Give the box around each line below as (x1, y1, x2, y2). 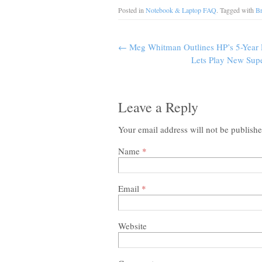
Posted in (118, 5, 146, 15)
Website (118, 220, 147, 232)
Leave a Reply (118, 98, 198, 116)
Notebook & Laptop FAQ (146, 5, 216, 15)
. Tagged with (216, 5, 256, 15)
